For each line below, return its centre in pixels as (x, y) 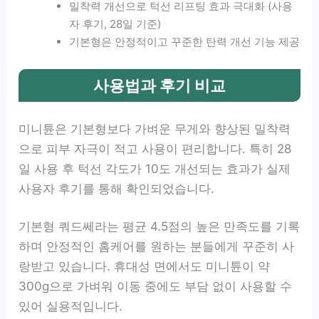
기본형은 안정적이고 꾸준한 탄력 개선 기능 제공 (185, 42)
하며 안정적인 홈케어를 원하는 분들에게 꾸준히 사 (157, 246)
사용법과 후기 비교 (159, 85)
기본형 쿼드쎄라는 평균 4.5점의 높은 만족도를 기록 (159, 226)
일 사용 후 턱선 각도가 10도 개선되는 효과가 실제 (155, 168)
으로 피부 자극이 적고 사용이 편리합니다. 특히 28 (155, 148)
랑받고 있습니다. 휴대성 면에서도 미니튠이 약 (145, 266)
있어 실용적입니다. (71, 306)
